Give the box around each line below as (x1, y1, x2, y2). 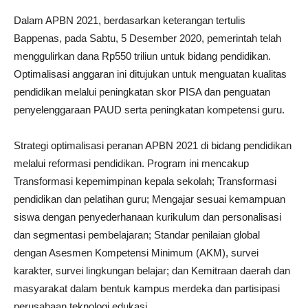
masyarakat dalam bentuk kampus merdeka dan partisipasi (14, 283, 280, 295)
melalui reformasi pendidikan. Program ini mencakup (14, 157, 249, 170)
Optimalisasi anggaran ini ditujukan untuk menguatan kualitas (14, 68, 287, 80)
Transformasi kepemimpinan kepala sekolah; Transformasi (14, 175, 276, 188)
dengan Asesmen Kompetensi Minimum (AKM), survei (14, 247, 258, 259)
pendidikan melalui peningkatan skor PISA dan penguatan (14, 86, 270, 98)
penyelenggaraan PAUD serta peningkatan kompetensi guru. (14, 104, 285, 116)
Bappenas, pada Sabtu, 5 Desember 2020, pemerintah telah (14, 32, 281, 45)
